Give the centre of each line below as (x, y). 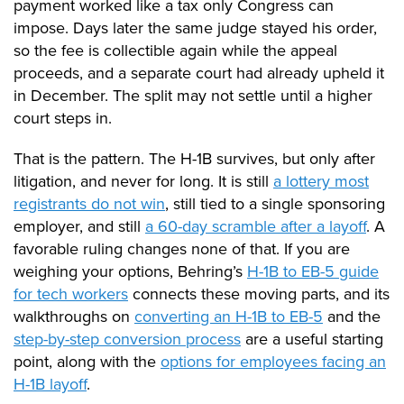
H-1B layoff (50, 385)
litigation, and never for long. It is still (143, 182)
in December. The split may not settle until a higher (193, 96)
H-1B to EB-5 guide (313, 272)
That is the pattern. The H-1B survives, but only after (194, 159)
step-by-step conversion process (127, 340)
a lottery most (321, 182)
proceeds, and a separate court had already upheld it (199, 73)
